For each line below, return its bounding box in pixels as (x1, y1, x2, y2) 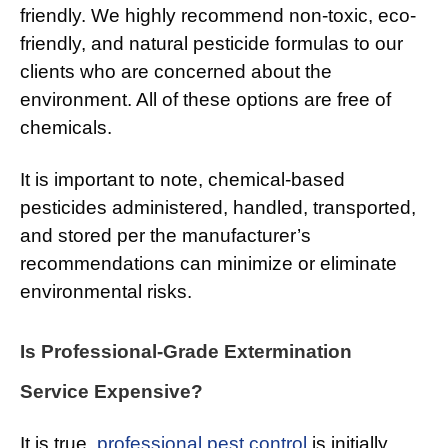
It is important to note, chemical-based (20, 169, 345, 191)
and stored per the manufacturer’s (20, 225, 311, 247)
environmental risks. (20, 281, 192, 303)
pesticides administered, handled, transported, (20, 197, 416, 219)
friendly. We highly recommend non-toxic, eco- (20, 5, 416, 27)
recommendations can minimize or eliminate (20, 253, 397, 275)
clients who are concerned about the (20, 61, 332, 83)
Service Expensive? (20, 381, 203, 403)
